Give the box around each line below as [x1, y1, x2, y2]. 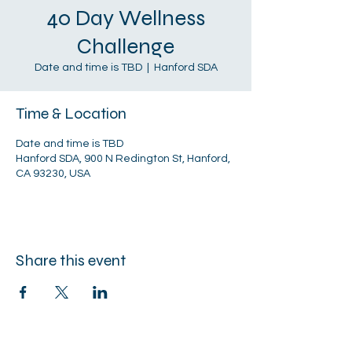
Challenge [77, 33, 174, 60]
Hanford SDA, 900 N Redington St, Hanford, [16, 153, 230, 164]
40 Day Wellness [46, 5, 205, 31]
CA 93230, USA [16, 168, 90, 179]
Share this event [16, 251, 126, 270]
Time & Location [16, 104, 126, 123]
